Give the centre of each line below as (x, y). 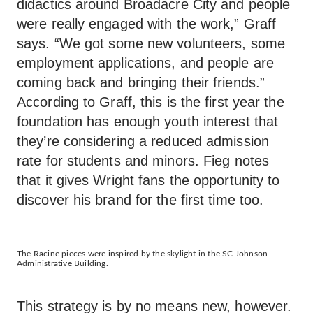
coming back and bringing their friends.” (141, 82)
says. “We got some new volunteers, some (151, 43)
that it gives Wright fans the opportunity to (148, 180)
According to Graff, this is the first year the (151, 102)
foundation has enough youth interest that (148, 122)
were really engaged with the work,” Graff (147, 24)
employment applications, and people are (145, 63)
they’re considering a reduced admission (143, 141)
